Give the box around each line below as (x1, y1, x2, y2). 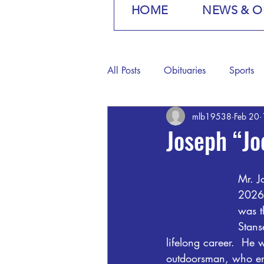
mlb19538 (192, 110, 232, 122)
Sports (229, 64, 254, 77)
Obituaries (164, 64, 206, 77)
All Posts (107, 64, 140, 77)
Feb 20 (234, 110, 259, 122)
